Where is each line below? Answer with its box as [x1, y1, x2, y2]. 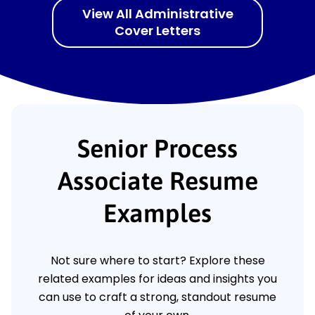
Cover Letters [115, 22, 200, 40]
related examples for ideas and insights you [38, 271, 277, 288]
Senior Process [77, 134, 238, 164]
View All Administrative [82, 5, 233, 23]
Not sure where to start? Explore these [50, 252, 265, 269]
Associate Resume [57, 166, 258, 196]
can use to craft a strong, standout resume [39, 289, 276, 306]
